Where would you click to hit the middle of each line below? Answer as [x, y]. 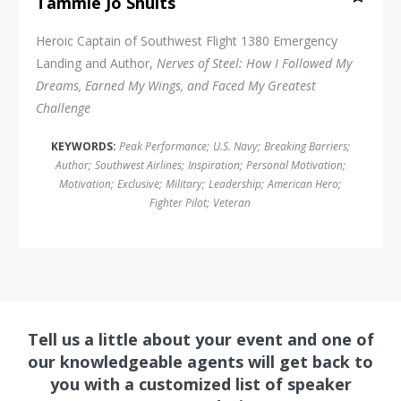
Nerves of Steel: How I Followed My [254, 64]
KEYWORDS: [85, 147]
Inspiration [213, 166]
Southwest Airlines [138, 166]
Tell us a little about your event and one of [200, 340]
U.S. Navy [235, 147]
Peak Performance [162, 147]
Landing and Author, [96, 64]
